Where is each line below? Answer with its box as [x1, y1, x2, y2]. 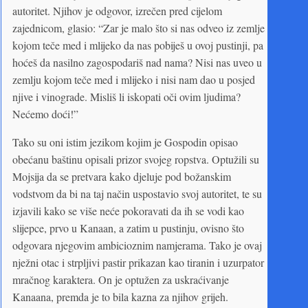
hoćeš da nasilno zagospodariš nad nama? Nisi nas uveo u [12, 54, 262, 69]
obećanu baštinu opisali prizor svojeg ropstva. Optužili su [12, 151, 259, 166]
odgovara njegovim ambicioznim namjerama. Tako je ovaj [12, 237, 262, 252]
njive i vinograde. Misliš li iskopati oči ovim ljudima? [12, 89, 241, 104]
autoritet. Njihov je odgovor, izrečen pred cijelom [12, 3, 222, 18]
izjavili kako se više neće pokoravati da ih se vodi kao [12, 203, 244, 218]
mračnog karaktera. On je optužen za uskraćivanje [12, 272, 229, 287]
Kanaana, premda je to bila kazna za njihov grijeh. [12, 289, 228, 304]
